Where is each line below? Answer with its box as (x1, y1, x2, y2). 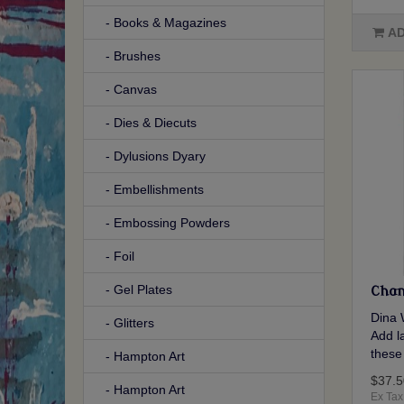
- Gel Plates (95, 282, 172, 298)
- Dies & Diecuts (95, 115, 197, 131)
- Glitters (95, 316, 154, 331)
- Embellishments (95, 182, 204, 197)
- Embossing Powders (95, 216, 230, 231)
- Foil (95, 249, 134, 264)
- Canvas (95, 82, 157, 97)
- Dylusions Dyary (95, 149, 206, 164)
